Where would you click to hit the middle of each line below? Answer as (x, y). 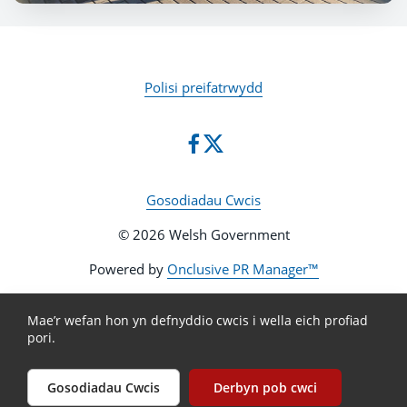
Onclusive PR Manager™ (243, 269)
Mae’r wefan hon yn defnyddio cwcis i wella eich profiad (198, 320)
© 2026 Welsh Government (203, 234)
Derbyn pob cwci (265, 387)
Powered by (128, 269)
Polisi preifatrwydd (203, 87)
